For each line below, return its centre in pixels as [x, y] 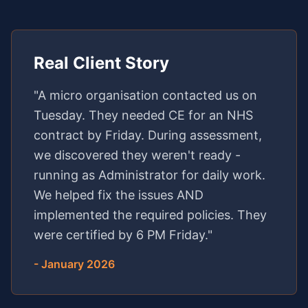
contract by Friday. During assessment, [148, 135]
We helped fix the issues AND [119, 195]
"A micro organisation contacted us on [145, 95]
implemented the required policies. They [150, 214]
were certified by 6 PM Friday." [123, 234]
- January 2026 [74, 264]
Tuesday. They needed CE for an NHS [143, 115]
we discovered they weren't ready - [137, 155]
